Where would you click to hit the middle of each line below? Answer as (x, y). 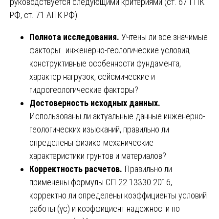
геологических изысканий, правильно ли (99, 129)
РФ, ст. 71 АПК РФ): (44, 15)
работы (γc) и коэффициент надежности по (105, 208)
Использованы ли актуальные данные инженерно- (117, 116)
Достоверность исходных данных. (95, 103)
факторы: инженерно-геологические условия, (110, 50)
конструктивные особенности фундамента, (105, 63)
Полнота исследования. (75, 37)
